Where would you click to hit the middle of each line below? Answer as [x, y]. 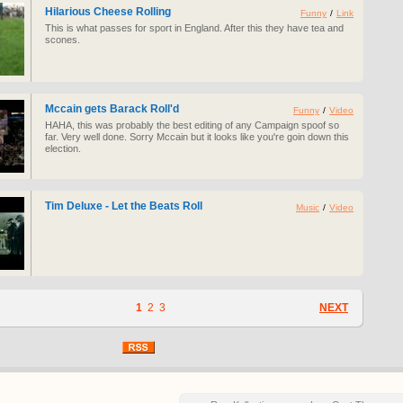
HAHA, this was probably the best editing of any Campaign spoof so [192, 125]
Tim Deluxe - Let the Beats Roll [124, 206]
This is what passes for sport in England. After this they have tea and [194, 28]
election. [63, 148]
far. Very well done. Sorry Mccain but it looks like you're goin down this [197, 137]
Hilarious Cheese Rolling [108, 12]
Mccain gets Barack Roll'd [112, 109]
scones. [63, 40]
